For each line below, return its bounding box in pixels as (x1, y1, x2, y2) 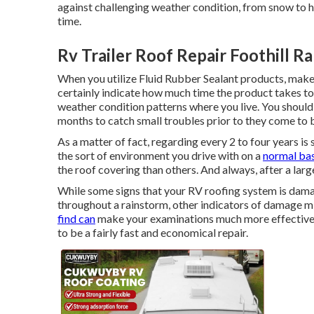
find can (57, 212, 95, 225)
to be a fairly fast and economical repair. (57, 226, 248, 239)
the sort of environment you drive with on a (57, 149, 263, 162)
